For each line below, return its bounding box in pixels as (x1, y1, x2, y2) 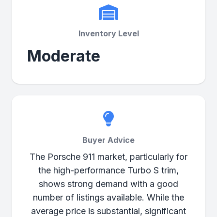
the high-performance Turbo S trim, (38, 165, 179, 175)
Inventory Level (78, 29, 139, 38)
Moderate (27, 46, 100, 65)
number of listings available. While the (33, 192, 184, 202)
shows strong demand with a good (39, 179, 178, 189)
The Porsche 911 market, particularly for (30, 152, 187, 162)
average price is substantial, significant (31, 206, 186, 216)
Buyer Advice (82, 135, 135, 145)
